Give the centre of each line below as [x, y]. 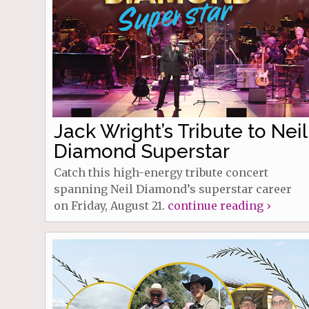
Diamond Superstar [141, 151]
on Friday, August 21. [110, 205]
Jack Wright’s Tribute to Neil [180, 131]
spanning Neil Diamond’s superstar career [172, 189]
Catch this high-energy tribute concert [161, 172]
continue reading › [219, 205]
